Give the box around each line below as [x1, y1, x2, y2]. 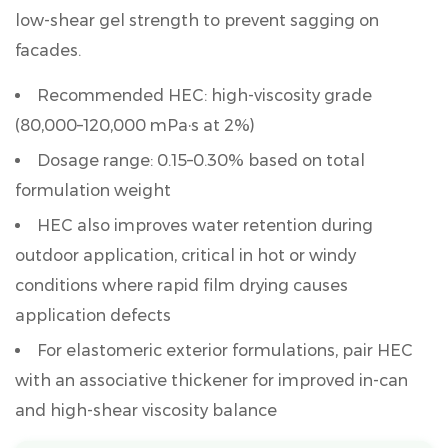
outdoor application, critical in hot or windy [15, 246, 356, 265]
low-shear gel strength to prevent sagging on [15, 11, 379, 30]
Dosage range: [37, 151, 157, 170]
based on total [244, 151, 365, 170]
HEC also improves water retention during [37, 216, 373, 235]
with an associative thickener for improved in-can [15, 371, 408, 390]
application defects [15, 306, 171, 325]
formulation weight [15, 181, 171, 200]
